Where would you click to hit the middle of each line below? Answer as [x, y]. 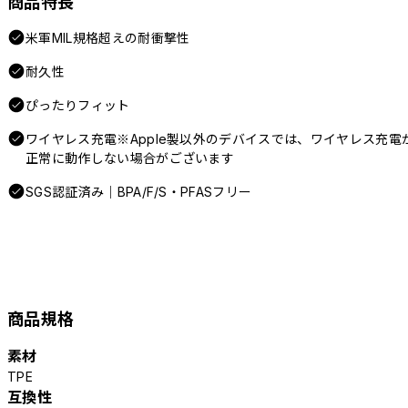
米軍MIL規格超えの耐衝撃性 [108, 37]
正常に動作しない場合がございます [130, 158]
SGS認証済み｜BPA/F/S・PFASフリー [139, 191]
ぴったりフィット [78, 105]
